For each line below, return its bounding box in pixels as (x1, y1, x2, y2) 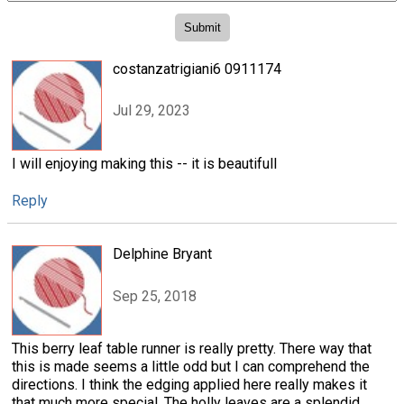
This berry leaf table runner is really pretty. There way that (12, 340, 372, 358)
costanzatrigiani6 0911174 (113, 60, 281, 78)
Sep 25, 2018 (113, 287, 197, 305)
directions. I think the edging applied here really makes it (12, 376, 367, 394)
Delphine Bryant (113, 245, 212, 263)
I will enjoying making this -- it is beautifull (12, 155, 277, 173)
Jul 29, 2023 (113, 102, 190, 120)
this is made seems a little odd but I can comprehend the (12, 358, 370, 376)
